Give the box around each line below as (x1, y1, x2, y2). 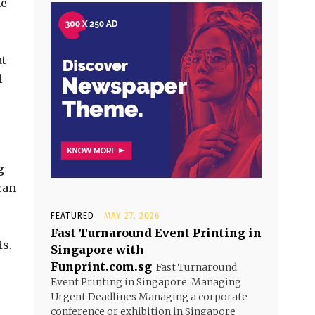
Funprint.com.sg (51, 259, 152, 274)
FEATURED (51, 211, 94, 221)
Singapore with (51, 243, 144, 257)
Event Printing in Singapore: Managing (51, 276, 241, 288)
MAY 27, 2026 (104, 211, 160, 221)
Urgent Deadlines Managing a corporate (51, 290, 247, 303)
